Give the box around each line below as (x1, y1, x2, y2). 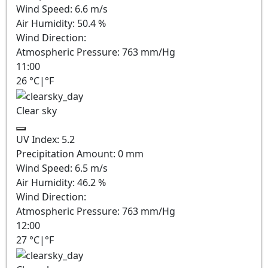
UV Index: (16, 133, 62, 147)
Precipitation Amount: (16, 147, 118, 161)
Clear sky (16, 104, 57, 118)
